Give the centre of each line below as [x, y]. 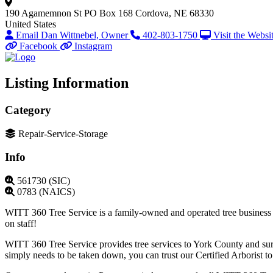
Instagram [93, 46]
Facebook [38, 46]
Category [28, 110]
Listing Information [67, 83]
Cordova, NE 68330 [175, 13]
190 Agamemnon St [43, 13]
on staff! [22, 224]
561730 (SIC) [44, 181]
